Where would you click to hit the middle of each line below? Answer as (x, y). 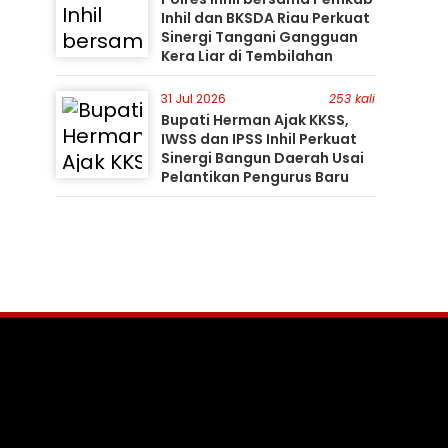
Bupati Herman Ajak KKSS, (254, 120)
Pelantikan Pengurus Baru (254, 177)
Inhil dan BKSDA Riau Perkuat (265, 18)
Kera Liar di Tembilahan (246, 56)
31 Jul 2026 (193, 98)
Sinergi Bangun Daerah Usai (262, 158)
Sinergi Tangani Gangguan (259, 37)
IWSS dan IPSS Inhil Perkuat (258, 139)
